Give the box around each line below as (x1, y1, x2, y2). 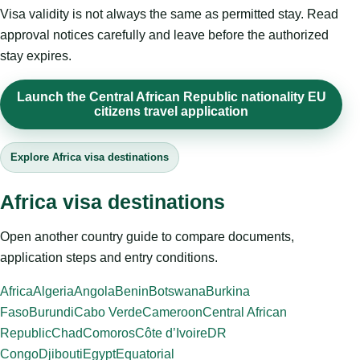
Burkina (206, 284, 250, 299)
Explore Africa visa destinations (10, 151, 169, 164)
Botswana (149, 284, 206, 299)
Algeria (33, 284, 74, 299)
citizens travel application (94, 104, 248, 119)
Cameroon (142, 305, 202, 320)
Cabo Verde (74, 305, 142, 320)
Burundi (29, 305, 74, 320)
